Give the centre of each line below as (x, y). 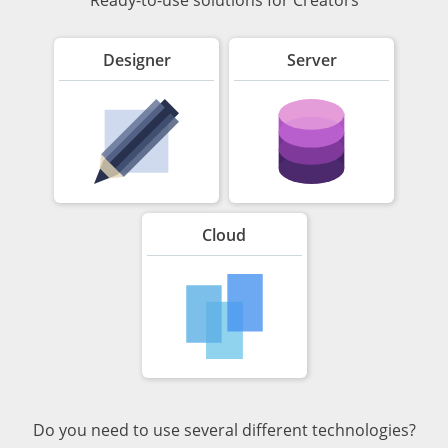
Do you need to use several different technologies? (224, 429)
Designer (136, 59)
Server (311, 59)
